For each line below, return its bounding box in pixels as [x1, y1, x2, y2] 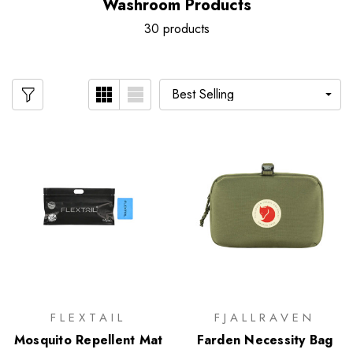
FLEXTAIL [50, 308, 126, 326]
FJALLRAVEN [214, 308, 315, 326]
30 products [143, 20, 210, 38]
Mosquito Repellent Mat [13, 330, 163, 349]
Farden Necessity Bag [196, 330, 333, 349]
